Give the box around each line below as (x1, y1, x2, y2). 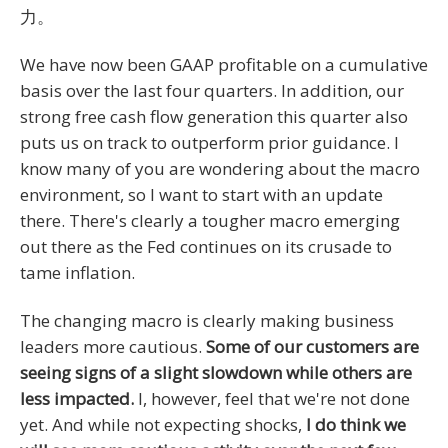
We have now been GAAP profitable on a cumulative (20, 52, 428, 76)
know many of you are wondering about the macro (20, 156, 420, 180)
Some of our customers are (206, 334, 419, 358)
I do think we (306, 412, 406, 436)
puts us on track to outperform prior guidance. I (20, 130, 399, 154)
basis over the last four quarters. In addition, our (20, 78, 404, 102)
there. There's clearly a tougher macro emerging (20, 208, 400, 232)
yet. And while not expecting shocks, (20, 412, 306, 436)
